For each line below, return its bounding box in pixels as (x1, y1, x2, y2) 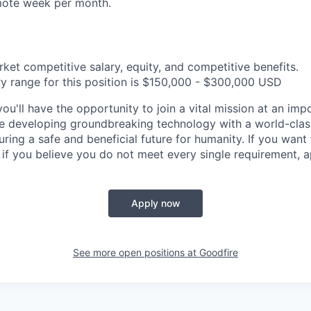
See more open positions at (73, 246, 199, 258)
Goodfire (199, 246, 238, 258)
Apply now (131, 196, 180, 209)
